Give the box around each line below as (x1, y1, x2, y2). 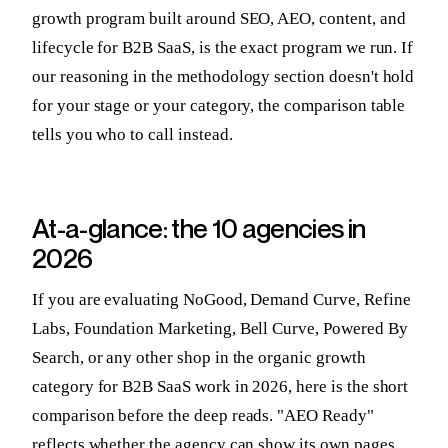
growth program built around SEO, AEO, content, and (32, 8, 406, 28)
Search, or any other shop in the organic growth (32, 348, 366, 368)
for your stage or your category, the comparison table (32, 95, 406, 115)
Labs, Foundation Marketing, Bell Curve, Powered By (32, 319, 408, 339)
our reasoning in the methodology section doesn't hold (32, 66, 415, 86)
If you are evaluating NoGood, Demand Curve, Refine (32, 290, 411, 310)
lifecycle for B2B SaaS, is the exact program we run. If (32, 37, 414, 57)
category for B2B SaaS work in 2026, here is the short (32, 377, 409, 397)
